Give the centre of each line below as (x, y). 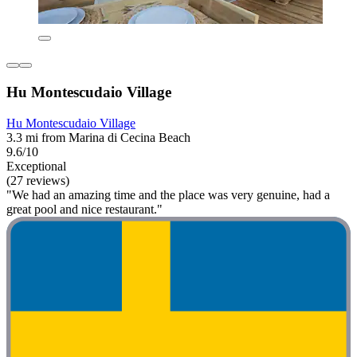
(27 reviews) (38, 180)
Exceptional (36, 166)
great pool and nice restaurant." (84, 209)
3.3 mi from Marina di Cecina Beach (98, 137)
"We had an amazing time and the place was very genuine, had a (168, 194)
